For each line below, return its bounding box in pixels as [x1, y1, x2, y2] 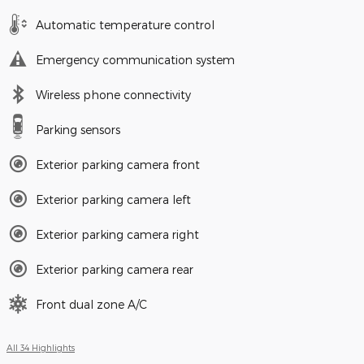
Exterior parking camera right [36, 227, 199, 241]
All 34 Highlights [6, 341, 75, 353]
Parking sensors [36, 122, 120, 136]
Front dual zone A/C [36, 297, 147, 311]
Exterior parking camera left [36, 192, 191, 206]
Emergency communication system [36, 52, 235, 67]
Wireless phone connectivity [36, 87, 191, 102]
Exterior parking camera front [36, 157, 200, 171]
